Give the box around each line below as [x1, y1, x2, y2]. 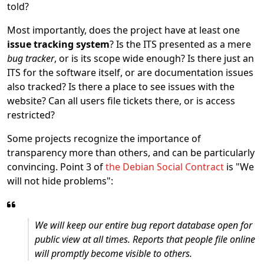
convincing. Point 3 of [7, 160, 105, 173]
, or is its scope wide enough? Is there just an [54, 52, 254, 65]
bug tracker [7, 52, 54, 65]
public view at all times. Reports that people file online [35, 233, 255, 246]
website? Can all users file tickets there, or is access [7, 94, 235, 107]
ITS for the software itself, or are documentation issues [7, 66, 253, 79]
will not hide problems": [7, 174, 113, 187]
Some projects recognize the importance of [7, 132, 201, 145]
